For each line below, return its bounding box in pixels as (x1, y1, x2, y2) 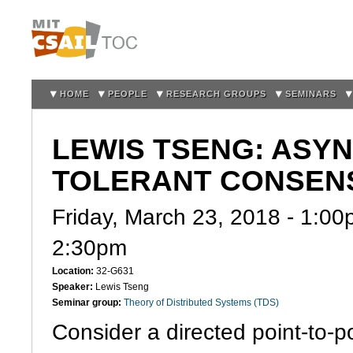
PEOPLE (108, 89, 147, 98)
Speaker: (52, 281, 95, 293)
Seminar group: (52, 297, 124, 309)
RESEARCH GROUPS (166, 89, 266, 98)
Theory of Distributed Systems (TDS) (124, 297, 279, 309)
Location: (52, 266, 96, 277)
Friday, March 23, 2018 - (52, 205, 300, 230)
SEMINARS (285, 89, 336, 98)
